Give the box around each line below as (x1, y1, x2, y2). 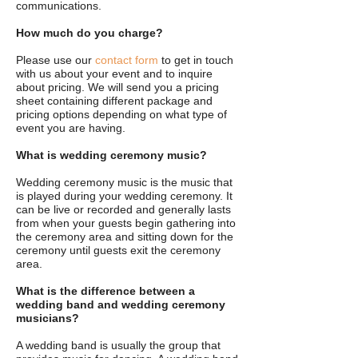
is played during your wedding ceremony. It (16, 189, 233, 202)
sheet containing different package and (16, 94, 213, 107)
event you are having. (16, 121, 125, 134)
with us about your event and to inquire (16, 67, 213, 80)
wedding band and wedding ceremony (16, 298, 225, 311)
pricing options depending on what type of (16, 108, 227, 121)
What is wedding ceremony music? (16, 149, 207, 161)
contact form (95, 54, 158, 66)
